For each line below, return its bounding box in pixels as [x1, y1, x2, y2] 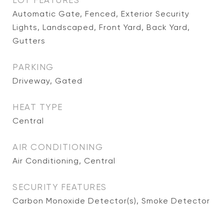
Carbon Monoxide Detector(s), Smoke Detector [12, 196, 210, 205]
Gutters [12, 36, 45, 45]
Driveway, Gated [12, 76, 82, 85]
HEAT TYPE [12, 102, 63, 112]
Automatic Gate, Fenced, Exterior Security [12, 9, 189, 18]
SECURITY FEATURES [12, 182, 107, 192]
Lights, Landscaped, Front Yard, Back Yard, [12, 22, 190, 32]
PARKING [12, 62, 54, 72]
